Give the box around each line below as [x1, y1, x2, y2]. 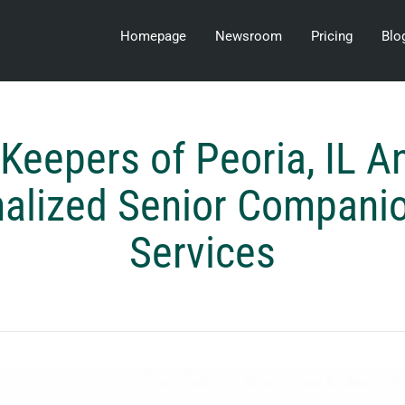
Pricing [311, 28, 353, 44]
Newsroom [215, 28, 282, 44]
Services [129, 226, 276, 278]
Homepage [120, 28, 186, 44]
